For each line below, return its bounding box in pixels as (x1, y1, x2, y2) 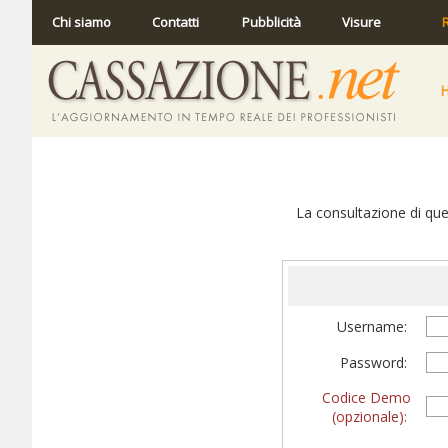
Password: (340, 353, 411, 372)
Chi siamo (52, 13, 111, 31)
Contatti (152, 13, 199, 31)
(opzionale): (332, 407, 407, 426)
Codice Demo (322, 388, 411, 407)
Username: (337, 317, 411, 336)
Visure (342, 13, 381, 31)
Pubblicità (242, 13, 301, 31)
